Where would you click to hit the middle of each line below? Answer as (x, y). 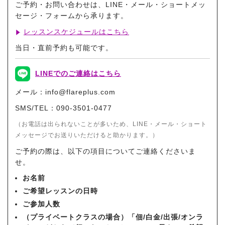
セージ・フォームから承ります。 (72, 15)
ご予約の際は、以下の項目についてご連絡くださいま (105, 151)
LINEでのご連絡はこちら (78, 73)
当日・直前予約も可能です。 (64, 47)
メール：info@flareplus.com (65, 92)
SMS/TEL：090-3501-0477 (64, 108)
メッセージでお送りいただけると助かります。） (87, 135)
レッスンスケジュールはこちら (76, 31)
